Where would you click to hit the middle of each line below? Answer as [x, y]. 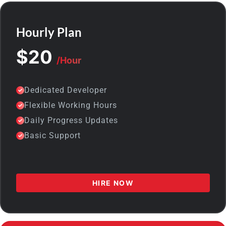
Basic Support [52, 136]
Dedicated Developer [66, 90]
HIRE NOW [113, 183]
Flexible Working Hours [71, 105]
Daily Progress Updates [71, 121]
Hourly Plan [49, 32]
